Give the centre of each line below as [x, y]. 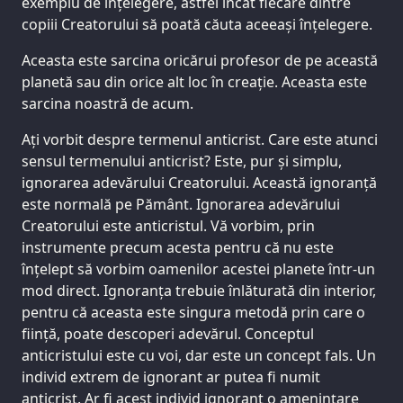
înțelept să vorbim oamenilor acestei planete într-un [198, 269]
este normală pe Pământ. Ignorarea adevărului [181, 205]
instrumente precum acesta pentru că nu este [178, 248]
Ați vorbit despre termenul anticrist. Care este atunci [200, 140]
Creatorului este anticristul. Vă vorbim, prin [168, 226]
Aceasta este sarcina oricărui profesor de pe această [200, 61]
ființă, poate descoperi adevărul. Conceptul [168, 334]
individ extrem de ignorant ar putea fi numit [171, 377]
